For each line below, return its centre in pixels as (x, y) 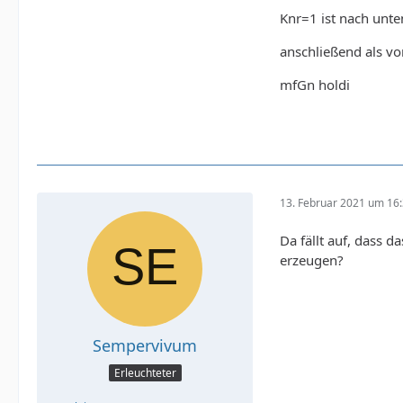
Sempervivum (145, 346)
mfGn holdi (315, 85)
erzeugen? (312, 260)
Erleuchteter (145, 372)
